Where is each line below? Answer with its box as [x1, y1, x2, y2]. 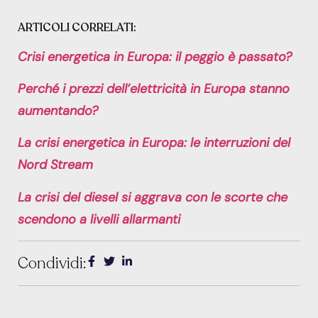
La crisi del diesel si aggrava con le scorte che [18, 188, 287, 206]
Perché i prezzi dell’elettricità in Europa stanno [18, 80, 290, 98]
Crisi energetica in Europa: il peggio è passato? [18, 48, 292, 65]
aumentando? [18, 102, 98, 120]
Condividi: [18, 253, 86, 275]
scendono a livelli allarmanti [18, 210, 180, 228]
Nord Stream [18, 156, 93, 174]
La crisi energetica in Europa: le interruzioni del [18, 134, 290, 152]
